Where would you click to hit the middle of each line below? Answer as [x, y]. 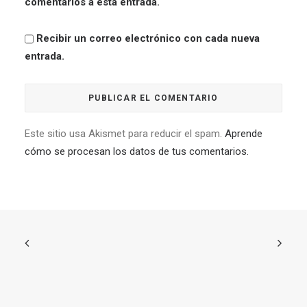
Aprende [244, 134]
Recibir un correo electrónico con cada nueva [148, 38]
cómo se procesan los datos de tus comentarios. [137, 151]
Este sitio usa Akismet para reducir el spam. [125, 134]
